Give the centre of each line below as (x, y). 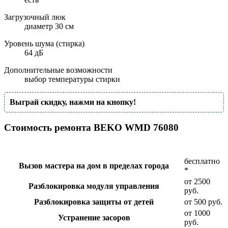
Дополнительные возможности (58, 70)
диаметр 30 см (49, 26)
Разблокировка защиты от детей (94, 202)
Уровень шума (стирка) (44, 44)
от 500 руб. (203, 202)
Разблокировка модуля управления (94, 186)
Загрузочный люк (35, 17)
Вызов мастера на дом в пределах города (94, 165)
